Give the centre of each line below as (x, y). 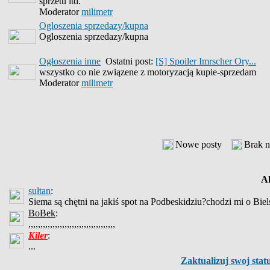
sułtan (39, 191)
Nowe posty (199, 144)
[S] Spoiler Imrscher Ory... (206, 61)
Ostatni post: (128, 61)
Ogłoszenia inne (70, 61)
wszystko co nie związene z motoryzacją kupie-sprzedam (148, 72)
